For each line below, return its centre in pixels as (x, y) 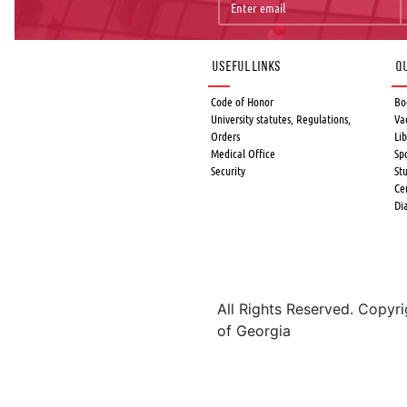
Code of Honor (242, 101)
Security (228, 170)
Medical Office (243, 153)
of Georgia (254, 331)
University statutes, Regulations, (281, 119)
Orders (225, 136)
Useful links (246, 67)
